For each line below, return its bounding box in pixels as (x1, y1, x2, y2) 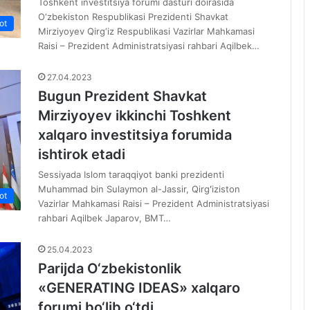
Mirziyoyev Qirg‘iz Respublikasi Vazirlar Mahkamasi (38, 26, 255, 37)
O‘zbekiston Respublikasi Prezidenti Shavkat (38, 11, 228, 23)
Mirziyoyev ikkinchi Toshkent (38, 107, 231, 125)
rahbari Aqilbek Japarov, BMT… (38, 212, 171, 224)
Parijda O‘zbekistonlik (38, 260, 181, 277)
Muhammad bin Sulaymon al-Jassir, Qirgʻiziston (38, 183, 240, 195)
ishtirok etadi (38, 146, 125, 163)
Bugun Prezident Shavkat (38, 88, 207, 105)
